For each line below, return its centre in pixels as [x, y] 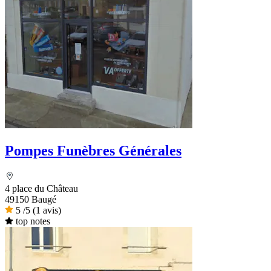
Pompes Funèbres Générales [93, 151]
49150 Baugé [31, 199]
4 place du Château [41, 188]
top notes [33, 221]
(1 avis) [47, 210]
